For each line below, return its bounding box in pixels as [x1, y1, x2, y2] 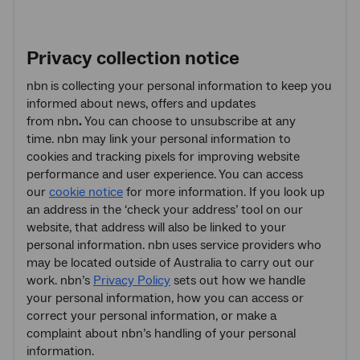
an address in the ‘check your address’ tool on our [27, 201, 303, 218]
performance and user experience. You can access [27, 166, 303, 182]
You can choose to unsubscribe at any [84, 112, 296, 129]
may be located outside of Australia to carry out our [27, 254, 314, 271]
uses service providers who [172, 236, 321, 253]
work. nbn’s [27, 272, 93, 288]
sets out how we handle [170, 272, 305, 288]
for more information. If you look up [123, 183, 325, 200]
